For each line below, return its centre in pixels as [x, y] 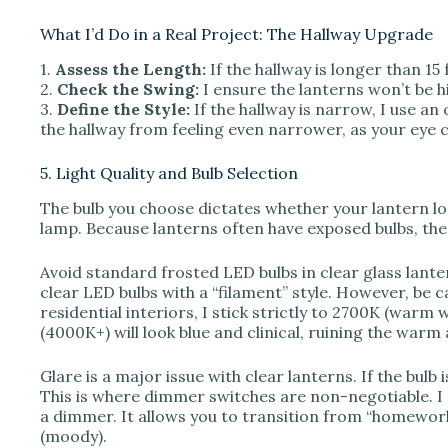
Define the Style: [123, 109]
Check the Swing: [128, 89]
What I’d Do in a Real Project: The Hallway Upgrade [236, 34]
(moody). [73, 435]
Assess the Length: [130, 69]
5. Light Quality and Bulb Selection [169, 173]
